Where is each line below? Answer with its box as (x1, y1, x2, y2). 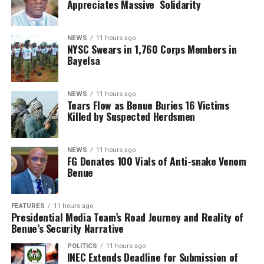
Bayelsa (67, 52, 100, 68)
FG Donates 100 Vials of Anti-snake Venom (67, 153, 246, 169)
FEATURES (11, 202, 45, 210)
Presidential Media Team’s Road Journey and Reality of (11, 209, 244, 225)
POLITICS (67, 242, 97, 250)
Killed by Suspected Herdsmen (67, 108, 195, 124)
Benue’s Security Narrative (11, 220, 124, 236)
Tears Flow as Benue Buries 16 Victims (67, 97, 229, 113)
